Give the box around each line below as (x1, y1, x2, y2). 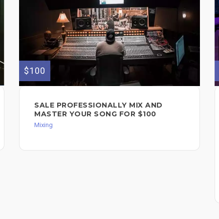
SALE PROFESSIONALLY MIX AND (34, 101, 163, 110)
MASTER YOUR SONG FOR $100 (34, 109, 156, 119)
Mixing (34, 121, 53, 129)
